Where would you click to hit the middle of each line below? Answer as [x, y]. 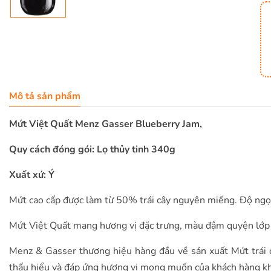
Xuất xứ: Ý [32, 175]
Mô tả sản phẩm [45, 96]
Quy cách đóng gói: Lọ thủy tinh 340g [92, 149]
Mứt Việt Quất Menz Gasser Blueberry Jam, [106, 124]
